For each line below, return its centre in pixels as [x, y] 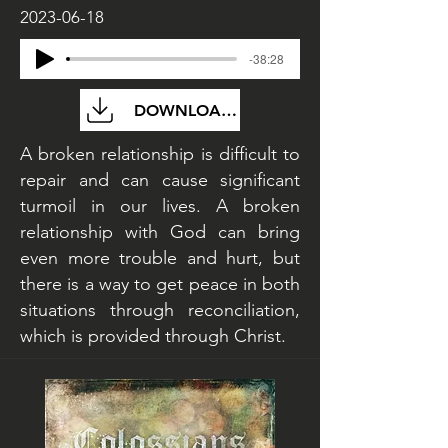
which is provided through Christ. [153, 336]
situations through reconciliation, [160, 310]
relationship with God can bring [160, 232]
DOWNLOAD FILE [201, 110]
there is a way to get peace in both [160, 284]
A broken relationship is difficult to [160, 154]
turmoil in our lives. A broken [160, 206]
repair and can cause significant [160, 180]
